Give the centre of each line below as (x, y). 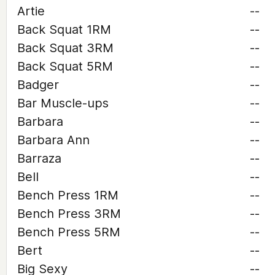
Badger (38, 85)
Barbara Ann (53, 140)
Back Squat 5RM (65, 66)
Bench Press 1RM (68, 195)
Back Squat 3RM (65, 48)
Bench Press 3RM (69, 214)
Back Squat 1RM (64, 29)
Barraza (39, 158)
